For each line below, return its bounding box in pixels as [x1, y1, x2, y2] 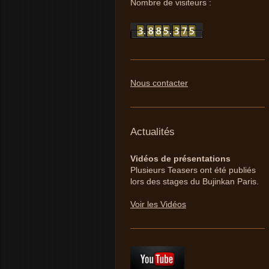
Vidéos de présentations [130, 153, 231, 163]
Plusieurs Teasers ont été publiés [130, 165, 256, 175]
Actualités [130, 125, 175, 138]
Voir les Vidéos [130, 199, 186, 209]
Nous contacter [130, 77, 188, 88]
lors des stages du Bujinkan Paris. [130, 176, 259, 186]
